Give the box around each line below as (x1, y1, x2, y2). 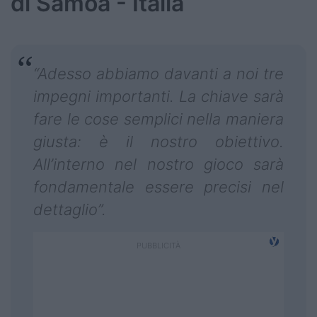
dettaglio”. (33, 200, 106, 219)
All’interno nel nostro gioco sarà (33, 155, 284, 174)
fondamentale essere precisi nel (33, 178, 284, 197)
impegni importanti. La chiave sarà (33, 87, 284, 106)
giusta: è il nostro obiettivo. (33, 132, 284, 151)
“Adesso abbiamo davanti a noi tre (33, 64, 284, 83)
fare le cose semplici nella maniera (33, 110, 284, 129)
